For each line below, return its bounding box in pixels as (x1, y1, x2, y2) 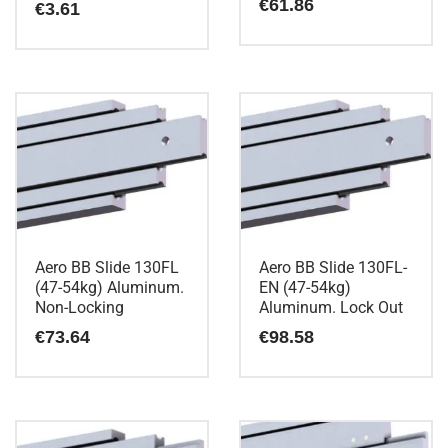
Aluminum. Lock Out (259, 297, 403, 317)
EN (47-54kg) (259, 277, 351, 297)
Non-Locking (35, 297, 124, 317)
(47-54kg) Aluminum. (35, 277, 184, 297)
